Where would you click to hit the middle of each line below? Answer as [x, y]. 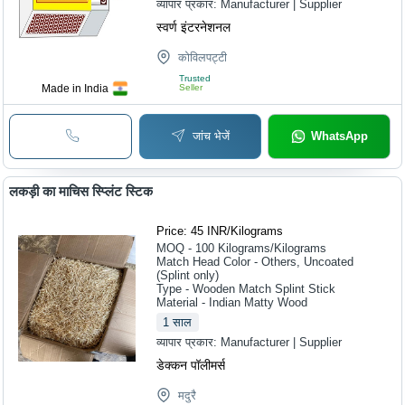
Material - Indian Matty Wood [232, 303]
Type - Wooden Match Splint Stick [246, 289]
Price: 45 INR [192, 231]
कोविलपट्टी [203, 57]
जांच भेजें [211, 136]
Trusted [195, 79]
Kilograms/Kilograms [273, 249]
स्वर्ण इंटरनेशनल [194, 27]
